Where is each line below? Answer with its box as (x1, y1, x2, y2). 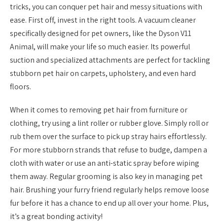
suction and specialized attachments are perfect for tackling (10, 55, 210, 66)
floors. (10, 81, 31, 92)
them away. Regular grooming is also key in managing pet (10, 171, 203, 182)
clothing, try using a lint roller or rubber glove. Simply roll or (10, 117, 209, 128)
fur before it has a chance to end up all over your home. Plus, (10, 197, 209, 208)
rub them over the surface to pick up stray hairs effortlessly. (10, 131, 207, 142)
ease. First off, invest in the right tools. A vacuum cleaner (10, 15, 196, 26)
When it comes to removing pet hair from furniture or (10, 104, 187, 115)
